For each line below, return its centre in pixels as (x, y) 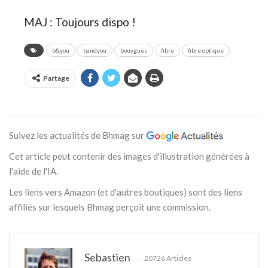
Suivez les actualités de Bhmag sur (77, 135)
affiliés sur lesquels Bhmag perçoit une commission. (110, 207)
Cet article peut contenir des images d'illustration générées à (129, 156)
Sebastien (107, 257)
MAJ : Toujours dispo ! (80, 22)
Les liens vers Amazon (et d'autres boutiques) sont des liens (126, 192)
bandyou (95, 50)
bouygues (134, 50)
